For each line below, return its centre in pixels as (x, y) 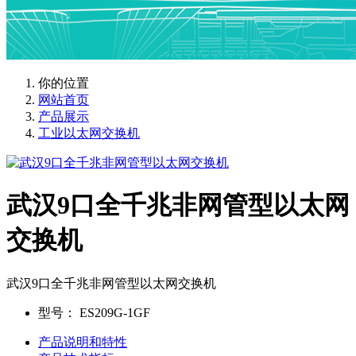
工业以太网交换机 (89, 133)
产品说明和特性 (83, 342)
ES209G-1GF (113, 312)
